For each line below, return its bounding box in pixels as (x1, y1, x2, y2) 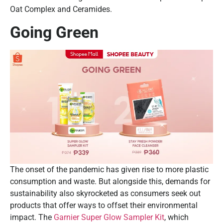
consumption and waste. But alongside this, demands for (10, 176, 210, 186)
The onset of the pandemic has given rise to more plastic (10, 164, 209, 174)
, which (164, 212, 189, 222)
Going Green (10, 22, 99, 42)
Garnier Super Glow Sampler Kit (54, 212, 164, 222)
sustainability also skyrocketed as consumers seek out (10, 188, 201, 198)
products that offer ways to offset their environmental (10, 200, 198, 210)
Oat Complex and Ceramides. (10, 4, 112, 14)
